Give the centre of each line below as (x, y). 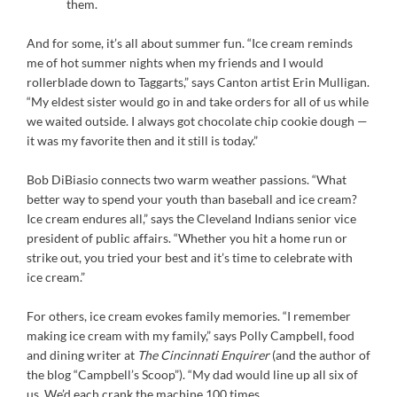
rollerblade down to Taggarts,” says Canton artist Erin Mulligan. (198, 82)
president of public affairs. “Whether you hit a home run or (187, 238)
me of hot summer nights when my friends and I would (175, 62)
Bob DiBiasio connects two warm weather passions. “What (187, 179)
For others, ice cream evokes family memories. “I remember (189, 316)
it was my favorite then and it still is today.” (142, 140)
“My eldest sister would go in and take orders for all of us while (198, 101)
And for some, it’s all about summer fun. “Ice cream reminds (190, 43)
